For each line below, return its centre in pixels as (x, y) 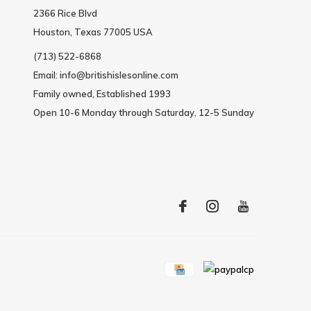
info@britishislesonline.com (119, 75)
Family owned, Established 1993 (102, 94)
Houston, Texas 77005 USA (93, 32)
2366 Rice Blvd (65, 14)
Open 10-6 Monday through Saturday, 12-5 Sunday (143, 113)
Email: (46, 75)
